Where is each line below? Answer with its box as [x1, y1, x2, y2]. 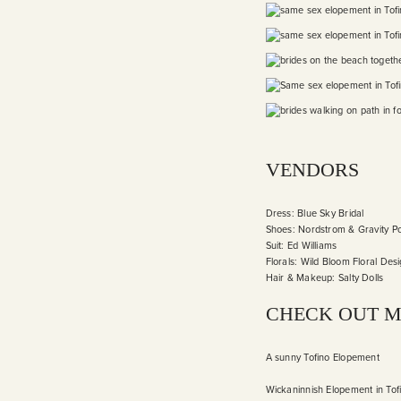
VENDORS [265, 158, 359, 182]
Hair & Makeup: [265, 272, 338, 285]
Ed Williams [286, 240, 337, 252]
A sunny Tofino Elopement [265, 352, 380, 364]
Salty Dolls [337, 272, 384, 285]
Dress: [265, 208, 298, 220]
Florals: [265, 256, 301, 269]
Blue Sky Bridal [297, 208, 364, 220]
